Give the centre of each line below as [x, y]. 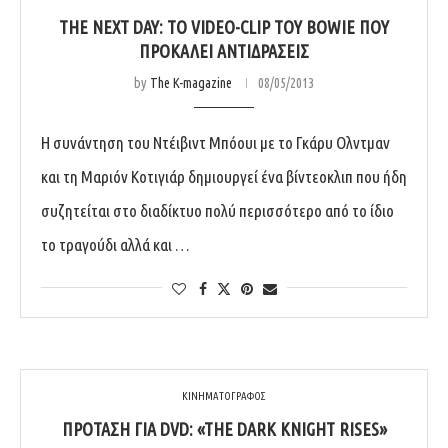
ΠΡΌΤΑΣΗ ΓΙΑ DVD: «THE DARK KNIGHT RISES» [224, 428]
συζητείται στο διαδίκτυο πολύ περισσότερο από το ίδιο [217, 210]
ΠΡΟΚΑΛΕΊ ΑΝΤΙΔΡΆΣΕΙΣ [224, 50]
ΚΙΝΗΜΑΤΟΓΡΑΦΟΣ [224, 395]
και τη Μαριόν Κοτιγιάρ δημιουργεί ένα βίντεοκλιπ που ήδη [224, 176]
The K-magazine [191, 82]
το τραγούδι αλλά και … [115, 244]
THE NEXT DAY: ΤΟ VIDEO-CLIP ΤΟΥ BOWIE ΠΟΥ [224, 26]
